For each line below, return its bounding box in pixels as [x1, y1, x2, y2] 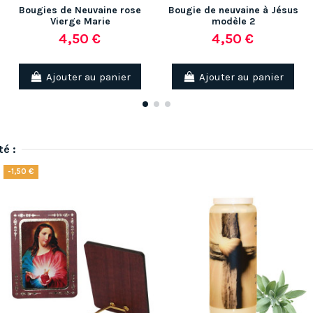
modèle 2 [211, 15, 255, 28]
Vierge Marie [50, 15, 110, 28]
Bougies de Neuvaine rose [19, 4, 141, 17]
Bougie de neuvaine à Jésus [168, 4, 298, 17]
